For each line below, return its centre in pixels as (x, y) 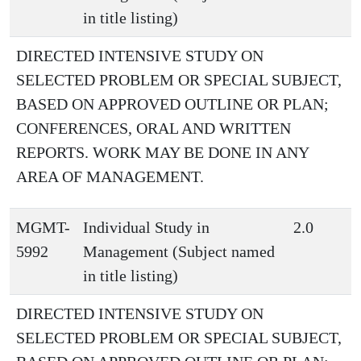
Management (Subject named (179, 251)
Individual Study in (146, 227)
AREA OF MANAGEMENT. (110, 176)
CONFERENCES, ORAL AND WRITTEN (154, 128)
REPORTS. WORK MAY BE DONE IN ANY (162, 152)
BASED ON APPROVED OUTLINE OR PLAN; (172, 104)
